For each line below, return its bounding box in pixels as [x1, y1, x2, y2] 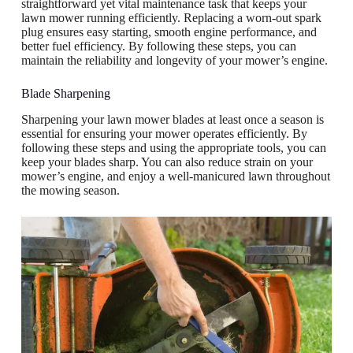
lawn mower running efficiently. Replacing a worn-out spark [20, 11, 321, 25]
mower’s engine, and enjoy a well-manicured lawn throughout [20, 169, 330, 184]
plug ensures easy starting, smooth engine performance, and [20, 25, 317, 39]
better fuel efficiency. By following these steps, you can [20, 39, 296, 54]
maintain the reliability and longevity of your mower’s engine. [20, 54, 328, 68]
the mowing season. [20, 184, 120, 198]
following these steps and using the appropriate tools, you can [20, 141, 326, 155]
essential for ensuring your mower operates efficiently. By [20, 127, 307, 141]
